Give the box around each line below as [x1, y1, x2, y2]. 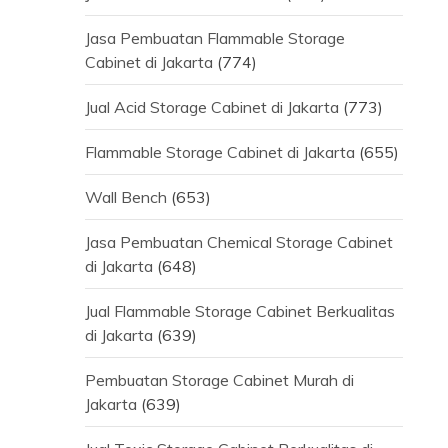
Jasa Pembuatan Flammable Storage [84, 28, 345, 49]
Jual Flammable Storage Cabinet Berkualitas [84, 301, 395, 322]
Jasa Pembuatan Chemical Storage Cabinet [84, 232, 393, 253]
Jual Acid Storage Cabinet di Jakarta [84, 97, 339, 118]
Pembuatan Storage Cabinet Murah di [84, 370, 354, 391]
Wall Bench [84, 187, 167, 208]
